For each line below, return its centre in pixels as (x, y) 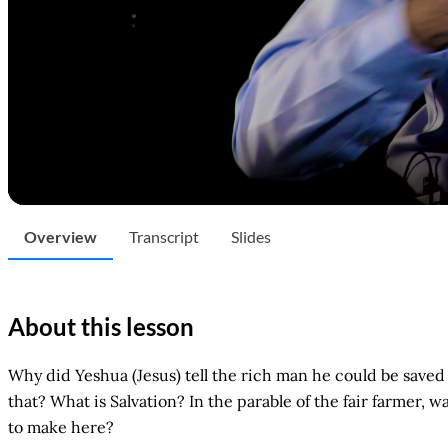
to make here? (61, 426)
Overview (60, 236)
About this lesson (101, 326)
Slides (251, 236)
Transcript (164, 236)
